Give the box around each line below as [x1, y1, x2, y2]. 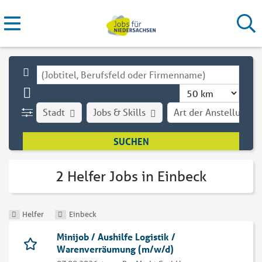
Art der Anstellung [174, 106, 251, 118]
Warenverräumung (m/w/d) [57, 243, 174, 256]
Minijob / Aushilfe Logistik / [57, 230, 175, 243]
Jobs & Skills [93, 106, 146, 118]
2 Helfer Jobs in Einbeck [56, 168, 206, 185]
